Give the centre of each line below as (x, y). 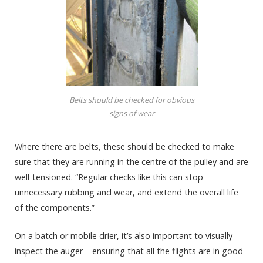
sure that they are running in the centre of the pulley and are (131, 161)
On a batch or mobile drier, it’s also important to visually (124, 235)
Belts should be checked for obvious (131, 100)
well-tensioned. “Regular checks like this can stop (109, 177)
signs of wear (131, 113)
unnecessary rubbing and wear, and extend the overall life (127, 192)
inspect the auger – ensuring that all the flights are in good (129, 251)
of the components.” (55, 207)
